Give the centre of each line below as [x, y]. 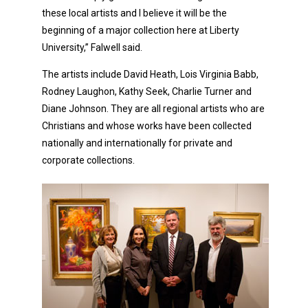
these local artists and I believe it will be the [134, 13]
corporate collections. [88, 161]
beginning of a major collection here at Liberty [141, 31]
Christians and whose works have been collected [147, 126]
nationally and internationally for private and [137, 143]
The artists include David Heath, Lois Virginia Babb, [150, 75]
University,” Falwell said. [92, 48]
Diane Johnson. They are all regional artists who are [153, 109]
